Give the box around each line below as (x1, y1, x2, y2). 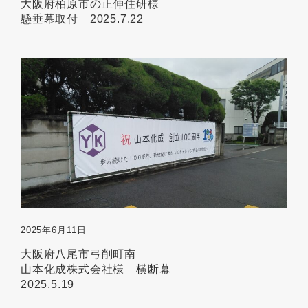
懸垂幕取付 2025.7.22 (21, 12, 144, 25)
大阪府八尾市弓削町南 (21, 248, 136, 261)
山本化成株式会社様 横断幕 (21, 263, 171, 276)
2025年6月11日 (21, 225, 87, 236)
